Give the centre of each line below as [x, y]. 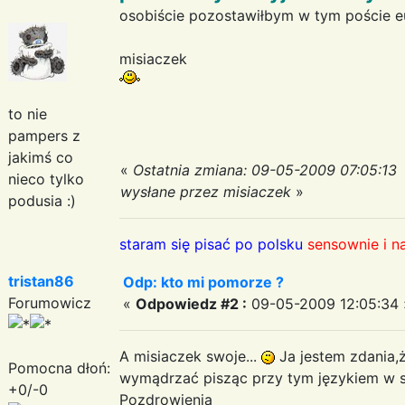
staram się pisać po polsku [211, 244]
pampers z [44, 135]
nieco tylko [46, 179]
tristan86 [41, 281]
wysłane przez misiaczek [206, 191]
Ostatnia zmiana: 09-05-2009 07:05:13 [265, 170]
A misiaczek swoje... [190, 356]
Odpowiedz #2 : [191, 303]
